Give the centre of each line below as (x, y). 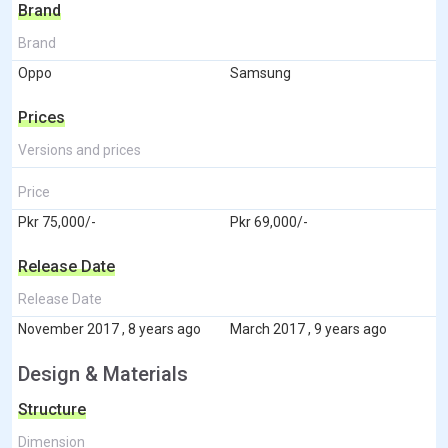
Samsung (260, 72)
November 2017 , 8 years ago (109, 328)
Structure (52, 409)
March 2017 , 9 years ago (308, 328)
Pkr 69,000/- (269, 221)
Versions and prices (79, 149)
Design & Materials (103, 373)
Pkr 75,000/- (57, 221)
